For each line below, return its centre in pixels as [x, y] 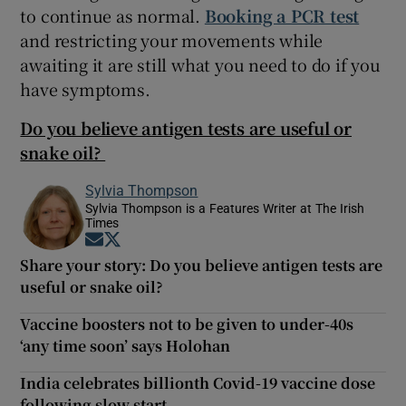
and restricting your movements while [172, 40]
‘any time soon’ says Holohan [126, 346]
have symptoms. [85, 89]
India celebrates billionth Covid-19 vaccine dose [198, 383]
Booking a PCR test [282, 16]
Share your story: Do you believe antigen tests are [202, 266]
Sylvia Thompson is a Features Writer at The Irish [225, 209]
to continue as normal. [112, 16]
